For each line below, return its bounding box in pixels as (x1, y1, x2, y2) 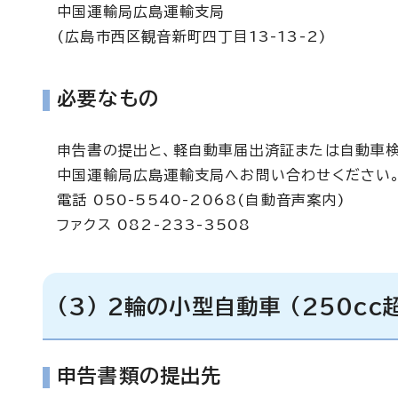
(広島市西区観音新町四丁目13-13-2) (57, 29, 328, 44)
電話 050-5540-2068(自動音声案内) (57, 193, 346, 207)
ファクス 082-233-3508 (57, 218, 251, 232)
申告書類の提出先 (57, 366, 222, 386)
